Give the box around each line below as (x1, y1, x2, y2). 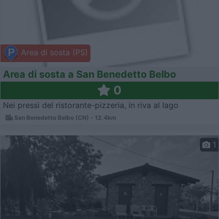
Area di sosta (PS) (19, 47, 88, 58)
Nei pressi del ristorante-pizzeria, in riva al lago (3, 100, 178, 110)
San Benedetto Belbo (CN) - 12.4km (13, 113, 116, 121)
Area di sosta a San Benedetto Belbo (3, 68, 176, 80)
